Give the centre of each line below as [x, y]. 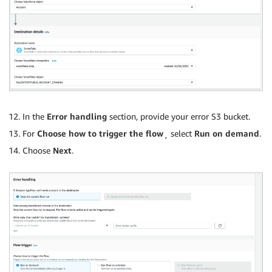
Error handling [77, 116]
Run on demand [227, 133]
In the [35, 116]
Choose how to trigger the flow [100, 133]
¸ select [179, 133]
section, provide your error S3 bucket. [178, 116]
